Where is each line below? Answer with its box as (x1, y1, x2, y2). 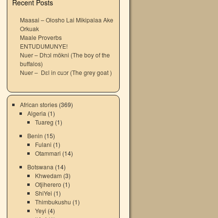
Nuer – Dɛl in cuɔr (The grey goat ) (19, 68, 112, 76)
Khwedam (35, 171, 62, 180)
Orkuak (19, 24, 39, 33)
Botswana (27, 163, 54, 171)
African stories (19, 100, 57, 109)
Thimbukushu (35, 198, 71, 206)
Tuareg (35, 118, 54, 126)
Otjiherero (35, 180, 61, 188)
